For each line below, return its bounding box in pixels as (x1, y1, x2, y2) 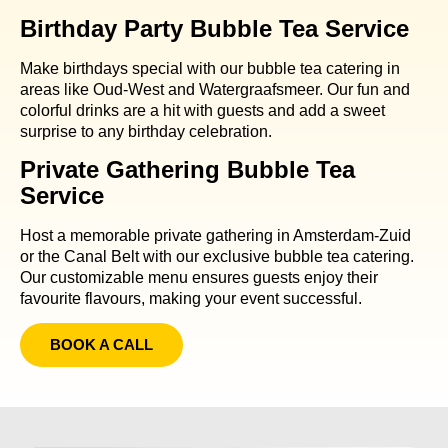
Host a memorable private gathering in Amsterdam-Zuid (20, 226, 411, 244)
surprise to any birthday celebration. (20, 123, 272, 141)
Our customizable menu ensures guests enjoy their (20, 268, 378, 286)
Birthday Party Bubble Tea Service (20, 15, 409, 43)
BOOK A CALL (50, 336, 153, 354)
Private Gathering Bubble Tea (20, 155, 355, 183)
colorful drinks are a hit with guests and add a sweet (20, 102, 385, 120)
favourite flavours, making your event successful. (20, 289, 362, 307)
